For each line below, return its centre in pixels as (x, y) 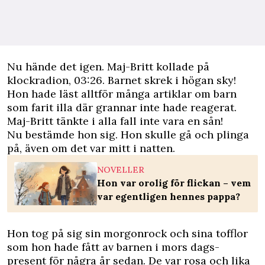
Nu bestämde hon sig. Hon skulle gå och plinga (128, 135)
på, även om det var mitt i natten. (91, 148)
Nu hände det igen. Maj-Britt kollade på (108, 67)
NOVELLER (121, 170)
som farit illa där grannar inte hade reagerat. (122, 107)
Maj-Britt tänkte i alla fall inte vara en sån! (115, 121)
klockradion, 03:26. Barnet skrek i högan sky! (122, 80)
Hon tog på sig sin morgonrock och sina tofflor (127, 234)
